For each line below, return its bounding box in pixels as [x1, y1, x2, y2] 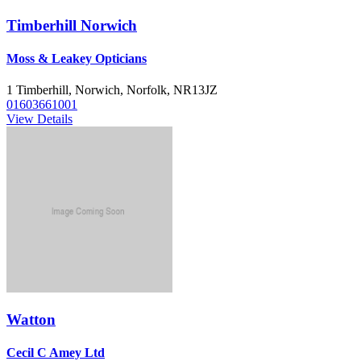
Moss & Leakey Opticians [6, 52, 147, 66]
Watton [6, 311, 56, 329]
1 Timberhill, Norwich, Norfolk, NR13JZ [6, 83, 218, 98]
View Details [6, 112, 73, 127]
